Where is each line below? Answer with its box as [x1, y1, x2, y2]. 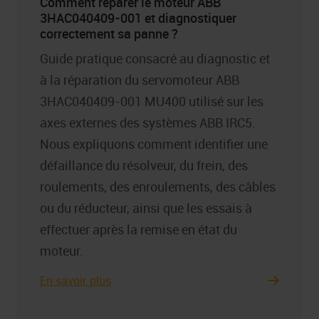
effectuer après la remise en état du [40, 221, 237, 239]
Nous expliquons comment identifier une [40, 135, 268, 153]
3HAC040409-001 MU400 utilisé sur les [40, 93, 263, 110]
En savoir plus [40, 272, 111, 288]
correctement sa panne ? [40, 24, 178, 42]
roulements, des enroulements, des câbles [40, 178, 276, 196]
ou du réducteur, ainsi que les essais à [40, 199, 252, 217]
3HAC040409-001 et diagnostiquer [40, 9, 236, 26]
